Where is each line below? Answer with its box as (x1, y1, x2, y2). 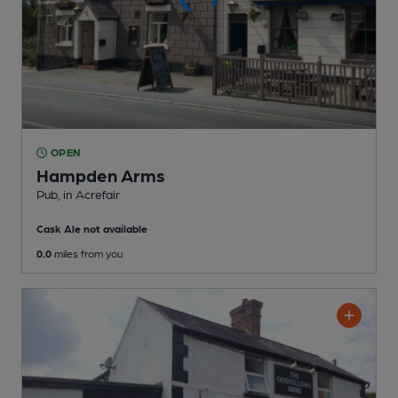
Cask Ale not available (36, 222, 147, 235)
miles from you (52, 247, 123, 260)
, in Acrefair (58, 187, 120, 202)
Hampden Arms (36, 164, 165, 187)
